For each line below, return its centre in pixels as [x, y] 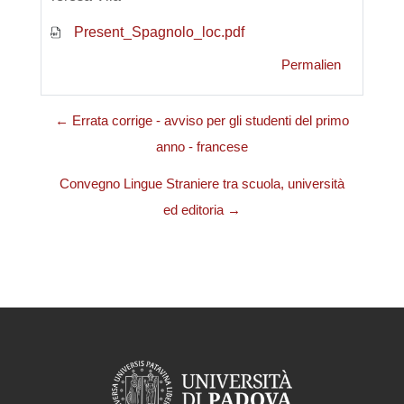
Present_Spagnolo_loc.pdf [157, 32]
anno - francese [202, 147]
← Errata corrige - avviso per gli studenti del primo [202, 120]
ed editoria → [202, 210]
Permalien [311, 64]
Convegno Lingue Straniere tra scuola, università [202, 184]
